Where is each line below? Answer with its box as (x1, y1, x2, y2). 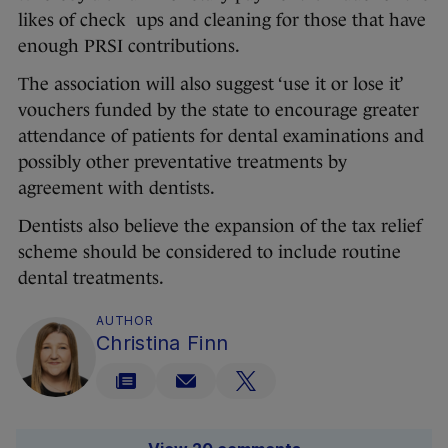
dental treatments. (18, 268, 164, 289)
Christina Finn (96, 331, 229, 356)
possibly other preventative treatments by (18, 152, 347, 173)
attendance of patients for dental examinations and (18, 126, 424, 147)
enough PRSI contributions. (18, 36, 244, 57)
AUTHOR (96, 313, 154, 329)
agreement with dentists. (18, 178, 219, 199)
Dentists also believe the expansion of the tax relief (18, 216, 422, 237)
